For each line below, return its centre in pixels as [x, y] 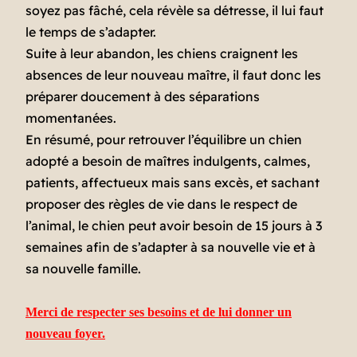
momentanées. [71, 118]
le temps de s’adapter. [91, 32]
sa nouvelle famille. [83, 269]
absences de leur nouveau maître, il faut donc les [173, 75]
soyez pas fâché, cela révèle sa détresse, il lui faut [175, 11]
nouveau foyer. [65, 334]
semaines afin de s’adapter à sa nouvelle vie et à [171, 247]
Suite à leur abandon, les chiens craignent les [162, 54]
